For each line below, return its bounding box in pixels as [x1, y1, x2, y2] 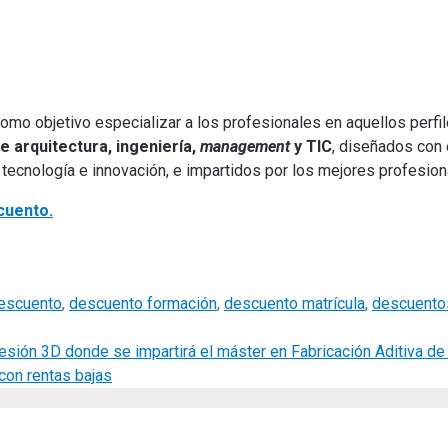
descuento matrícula [224, 293, 365, 313]
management [200, 136, 290, 156]
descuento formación [69, 293, 217, 313]
